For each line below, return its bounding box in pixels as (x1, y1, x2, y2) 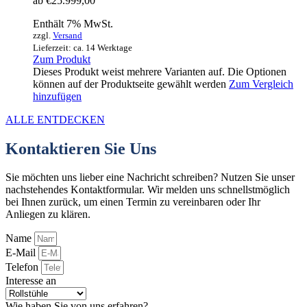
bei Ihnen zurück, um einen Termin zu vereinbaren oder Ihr (5, 196, 260, 208)
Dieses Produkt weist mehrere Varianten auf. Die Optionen (33, 65, 286, 77)
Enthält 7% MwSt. (33, 17, 113, 29)
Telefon (5, 261, 41, 273)
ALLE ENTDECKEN (5, 113, 105, 125)
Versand (53, 29, 82, 40)
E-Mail (5, 247, 38, 259)
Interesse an (5, 275, 56, 287)
